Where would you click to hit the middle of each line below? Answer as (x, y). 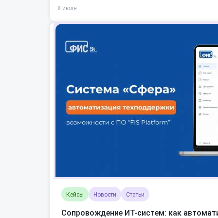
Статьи (135, 195)
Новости (105, 195)
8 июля (67, 8)
